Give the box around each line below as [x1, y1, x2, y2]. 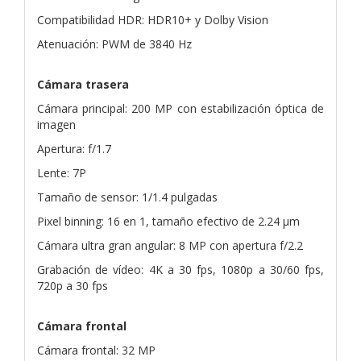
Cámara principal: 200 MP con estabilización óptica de [37, 100, 324, 116]
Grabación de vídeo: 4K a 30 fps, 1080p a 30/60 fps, [37, 261, 324, 277]
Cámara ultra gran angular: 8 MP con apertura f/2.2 [37, 237, 303, 253]
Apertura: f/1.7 [37, 140, 111, 156]
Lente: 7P [37, 164, 86, 180]
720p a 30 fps [37, 277, 108, 293]
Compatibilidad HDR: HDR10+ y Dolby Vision [37, 11, 268, 27]
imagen [37, 116, 76, 132]
